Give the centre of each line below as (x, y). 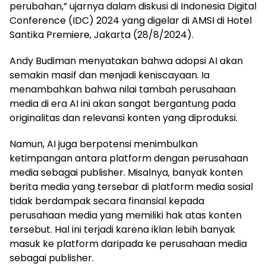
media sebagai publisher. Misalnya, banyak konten (126, 172)
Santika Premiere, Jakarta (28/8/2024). (102, 34)
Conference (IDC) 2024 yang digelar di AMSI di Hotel (131, 20)
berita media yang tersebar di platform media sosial (131, 186)
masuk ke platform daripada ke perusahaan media (128, 243)
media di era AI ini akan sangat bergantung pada (123, 103)
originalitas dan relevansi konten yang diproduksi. (123, 118)
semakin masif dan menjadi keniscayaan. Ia (110, 75)
